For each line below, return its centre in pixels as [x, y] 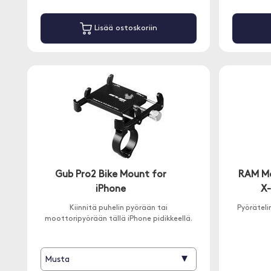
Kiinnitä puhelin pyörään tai [118, 208]
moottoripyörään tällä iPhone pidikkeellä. [118, 219]
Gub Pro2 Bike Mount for [110, 175]
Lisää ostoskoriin [124, 28]
